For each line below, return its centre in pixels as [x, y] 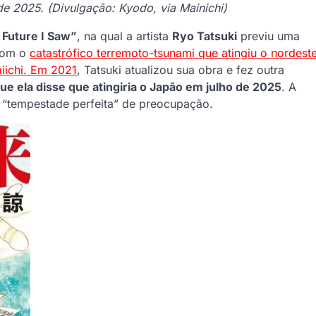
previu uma [268, 36]
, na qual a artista [124, 36]
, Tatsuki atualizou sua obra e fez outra [181, 69]
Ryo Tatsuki [205, 36]
